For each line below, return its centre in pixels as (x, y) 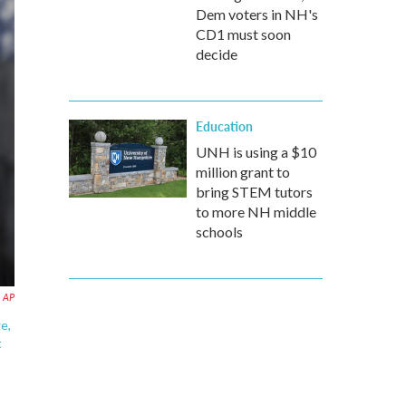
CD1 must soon (243, 34)
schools (219, 232)
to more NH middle (256, 212)
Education (224, 126)
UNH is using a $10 (256, 152)
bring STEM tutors (254, 192)
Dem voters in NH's (257, 14)
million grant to (243, 172)
